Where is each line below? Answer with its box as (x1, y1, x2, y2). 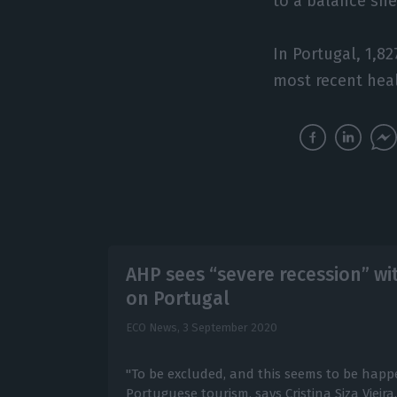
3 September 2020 (182, 320, 277, 334)
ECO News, (125, 320, 183, 334)
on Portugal (125, 286, 230, 310)
